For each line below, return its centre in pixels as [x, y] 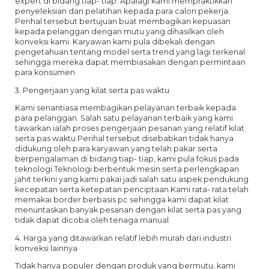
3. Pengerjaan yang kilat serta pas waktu [92, 90]
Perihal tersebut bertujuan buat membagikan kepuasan [123, 22]
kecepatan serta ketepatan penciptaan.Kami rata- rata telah [132, 190]
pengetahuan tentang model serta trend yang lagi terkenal [130, 52]
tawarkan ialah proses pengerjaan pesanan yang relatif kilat [130, 128]
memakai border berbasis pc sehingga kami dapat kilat [122, 200]
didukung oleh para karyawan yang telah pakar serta [116, 149]
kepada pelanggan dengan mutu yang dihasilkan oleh [119, 32]
